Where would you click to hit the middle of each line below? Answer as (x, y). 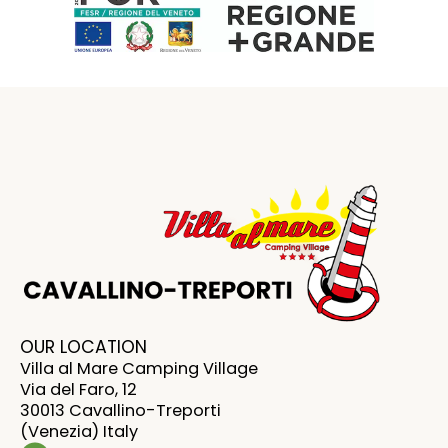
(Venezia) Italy (79, 432)
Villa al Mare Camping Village (139, 369)
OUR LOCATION (83, 347)
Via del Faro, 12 (78, 390)
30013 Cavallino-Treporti (120, 411)
